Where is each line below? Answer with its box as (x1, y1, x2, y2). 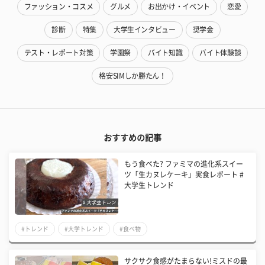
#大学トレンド (64, 225, 104, 232)
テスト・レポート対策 (24, 49, 93, 56)
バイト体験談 (199, 49, 241, 56)
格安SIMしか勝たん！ (99, 72, 166, 79)
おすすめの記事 (104, 133, 161, 142)
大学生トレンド (124, 181, 174, 189)
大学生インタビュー (113, 25, 176, 33)
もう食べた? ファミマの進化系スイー (124, 160, 244, 167)
